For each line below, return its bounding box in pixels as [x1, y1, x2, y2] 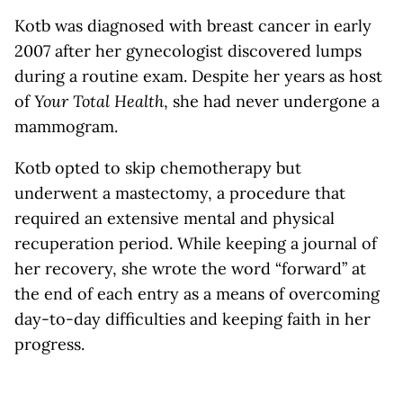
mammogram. [14, 116, 118, 137]
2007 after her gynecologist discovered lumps [14, 40, 362, 61]
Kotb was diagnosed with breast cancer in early [14, 15, 372, 36]
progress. [14, 334, 85, 354]
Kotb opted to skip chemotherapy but [14, 157, 301, 178]
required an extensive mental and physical [14, 208, 335, 228]
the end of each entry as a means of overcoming [14, 283, 380, 304]
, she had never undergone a [164, 91, 380, 112]
